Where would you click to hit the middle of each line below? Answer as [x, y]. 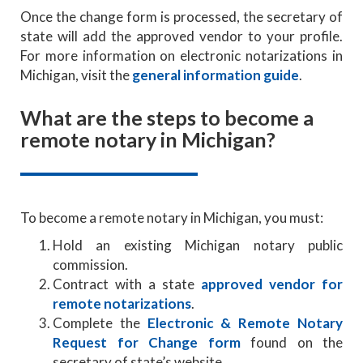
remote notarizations [122, 303]
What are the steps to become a [167, 117]
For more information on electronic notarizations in [181, 55]
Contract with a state [127, 284]
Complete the [100, 322]
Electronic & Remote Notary [245, 322]
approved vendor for [272, 284]
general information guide [216, 75]
